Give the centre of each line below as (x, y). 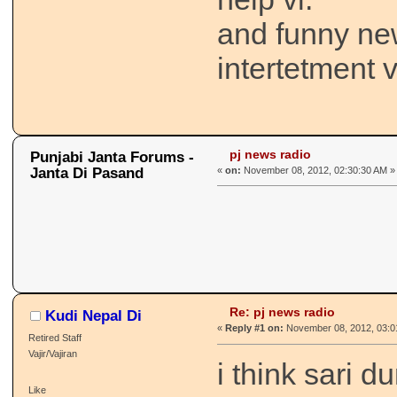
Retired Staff (54, 337)
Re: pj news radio (282, 312)
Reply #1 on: (255, 328)
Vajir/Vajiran (52, 353)
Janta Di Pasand (87, 173)
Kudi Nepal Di (93, 315)
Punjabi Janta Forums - (112, 157)
